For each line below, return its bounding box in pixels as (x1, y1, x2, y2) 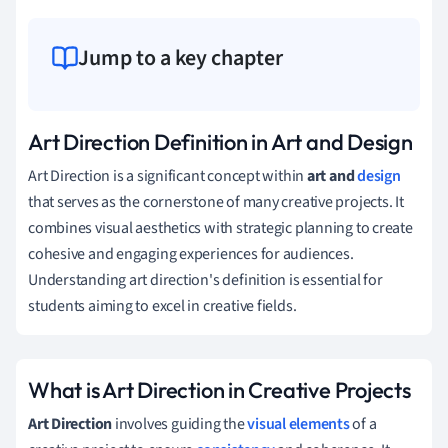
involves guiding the (112, 412, 248, 435)
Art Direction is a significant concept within (28, 164, 307, 187)
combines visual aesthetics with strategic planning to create (28, 216, 413, 239)
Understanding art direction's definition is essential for (28, 268, 383, 291)
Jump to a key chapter (78, 41, 283, 74)
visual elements (247, 412, 350, 435)
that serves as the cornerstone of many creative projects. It (28, 190, 404, 213)
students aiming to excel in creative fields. (28, 294, 297, 317)
